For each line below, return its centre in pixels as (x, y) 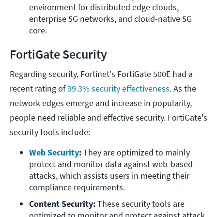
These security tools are (141, 204)
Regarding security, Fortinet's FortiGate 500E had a (101, 74)
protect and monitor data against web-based (111, 164)
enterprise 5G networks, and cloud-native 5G (110, 19)
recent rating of (39, 89)
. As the (183, 89)
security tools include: (52, 132)
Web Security (54, 153)
